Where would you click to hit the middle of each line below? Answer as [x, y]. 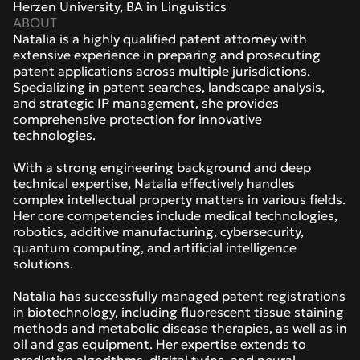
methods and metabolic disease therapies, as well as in [180, 328]
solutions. [45, 264]
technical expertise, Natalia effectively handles [154, 183]
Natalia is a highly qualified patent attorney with [160, 39]
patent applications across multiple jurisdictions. [162, 71]
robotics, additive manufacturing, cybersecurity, [158, 231]
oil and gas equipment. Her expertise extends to [160, 344]
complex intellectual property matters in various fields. [179, 199]
